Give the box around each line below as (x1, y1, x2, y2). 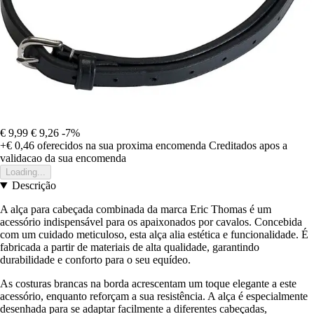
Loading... (6, 167, 46, 178)
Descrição (11, 179, 56, 192)
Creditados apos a (209, 139, 287, 152)
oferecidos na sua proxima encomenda (34, 139, 206, 152)
